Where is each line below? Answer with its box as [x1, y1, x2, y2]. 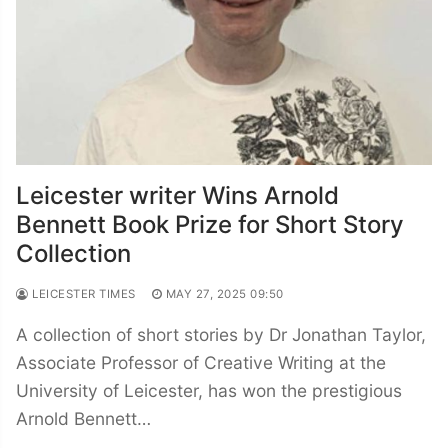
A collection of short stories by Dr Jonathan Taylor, [16, 323, 426, 345]
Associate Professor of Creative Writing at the [16, 351, 386, 373]
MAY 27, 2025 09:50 [165, 286, 284, 301]
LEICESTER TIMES [28, 286, 136, 301]
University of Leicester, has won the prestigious [16, 379, 402, 401]
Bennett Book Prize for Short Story [16, 209, 404, 239]
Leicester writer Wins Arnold [16, 180, 339, 210]
